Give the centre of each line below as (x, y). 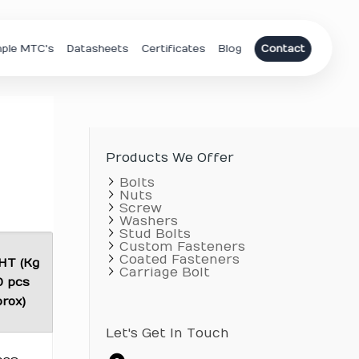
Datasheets (98, 49)
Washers (146, 221)
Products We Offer (169, 158)
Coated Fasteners (177, 260)
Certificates (173, 49)
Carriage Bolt (162, 272)
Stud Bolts (153, 234)
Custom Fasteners (180, 247)
